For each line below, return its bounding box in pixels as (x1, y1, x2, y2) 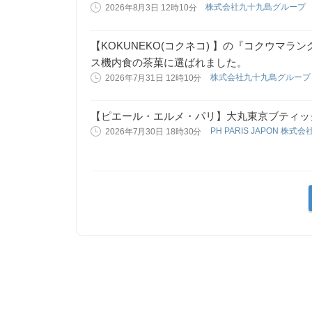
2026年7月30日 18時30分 (105, 127, 202, 136)
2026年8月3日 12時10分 (105, 3, 197, 13)
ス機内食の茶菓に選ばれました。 (91, 56, 247, 68)
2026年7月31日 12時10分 (105, 73, 202, 83)
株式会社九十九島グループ (205, 2, 309, 12)
